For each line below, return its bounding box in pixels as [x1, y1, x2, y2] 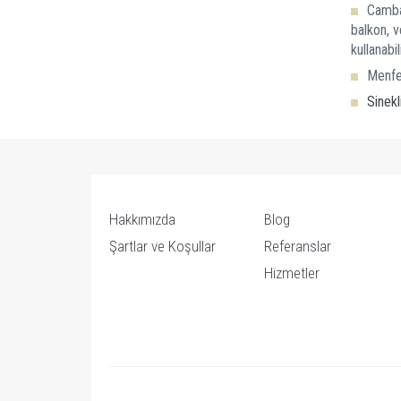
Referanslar [264, 237, 332, 255]
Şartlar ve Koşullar [109, 237, 216, 255]
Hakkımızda [109, 210, 175, 228]
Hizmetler [264, 264, 320, 282]
